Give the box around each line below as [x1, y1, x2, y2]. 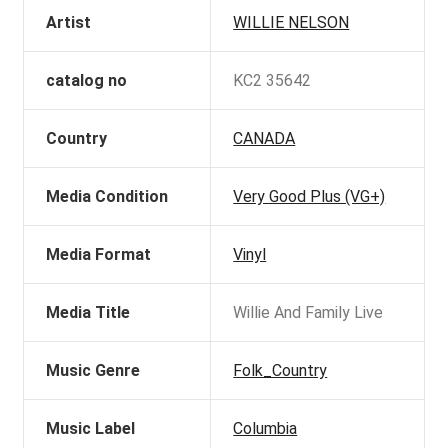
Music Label [46, 418, 136, 438]
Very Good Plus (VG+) [233, 186, 386, 206]
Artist [46, 12, 92, 32]
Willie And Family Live [233, 302, 384, 322]
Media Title [46, 302, 131, 322]
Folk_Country [233, 360, 328, 380]
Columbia [233, 418, 298, 438]
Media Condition [46, 186, 169, 206]
